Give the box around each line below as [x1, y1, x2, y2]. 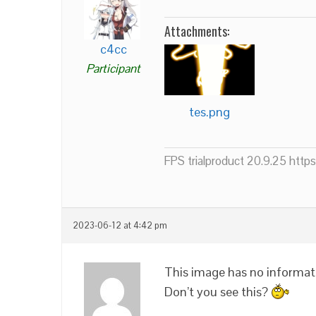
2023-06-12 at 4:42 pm [73, 220, 167, 232]
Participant [86, 60, 140, 76]
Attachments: [164, 21, 229, 40]
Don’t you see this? [164, 284, 271, 300]
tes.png [189, 104, 230, 121]
